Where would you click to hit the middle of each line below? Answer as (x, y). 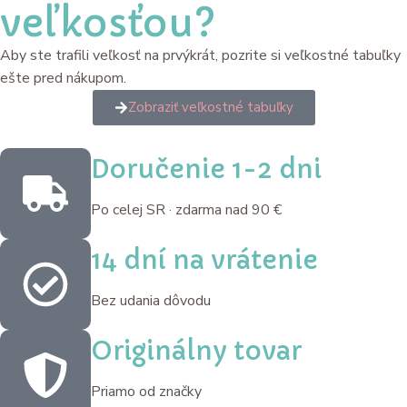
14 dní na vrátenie (204, 261)
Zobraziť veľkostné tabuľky (210, 108)
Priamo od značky (146, 392)
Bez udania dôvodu (151, 301)
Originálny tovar (196, 352)
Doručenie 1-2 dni (206, 170)
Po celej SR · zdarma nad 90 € (186, 210)
